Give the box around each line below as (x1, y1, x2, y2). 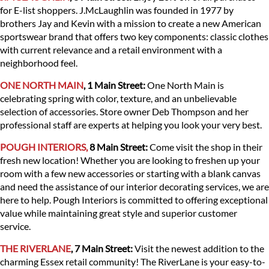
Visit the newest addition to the (133, 243, 264, 255)
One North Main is (145, 79, 224, 91)
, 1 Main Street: (83, 79, 145, 91)
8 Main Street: (89, 141, 150, 153)
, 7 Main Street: (71, 243, 133, 255)
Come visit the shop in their (150, 141, 262, 153)
